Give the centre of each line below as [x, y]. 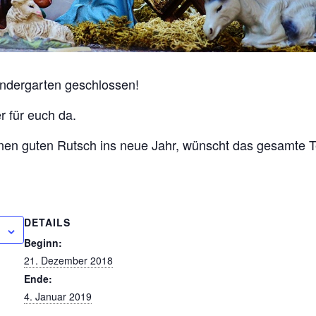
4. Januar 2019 [58, 297]
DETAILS [47, 223]
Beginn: [43, 243]
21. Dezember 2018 [68, 261]
